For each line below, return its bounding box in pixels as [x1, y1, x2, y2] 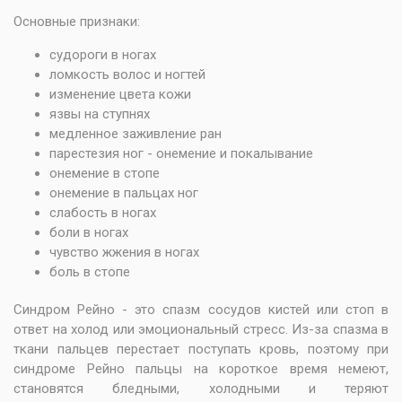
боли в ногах [49, 224, 128, 240]
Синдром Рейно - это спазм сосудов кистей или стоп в [13, 301, 389, 318]
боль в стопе [49, 264, 130, 280]
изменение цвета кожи [49, 86, 191, 102]
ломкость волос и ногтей [49, 66, 205, 83]
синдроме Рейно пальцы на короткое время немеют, [13, 361, 389, 377]
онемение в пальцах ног [49, 185, 198, 201]
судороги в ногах [49, 47, 156, 63]
